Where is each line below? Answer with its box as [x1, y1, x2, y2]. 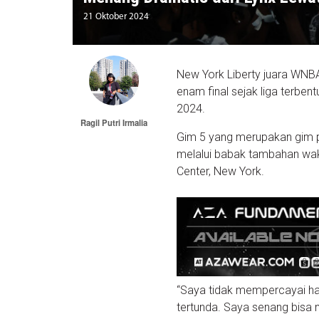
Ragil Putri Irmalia [80, 117, 148, 129]
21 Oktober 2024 [83, 12, 149, 22]
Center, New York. [177, 164, 265, 179]
